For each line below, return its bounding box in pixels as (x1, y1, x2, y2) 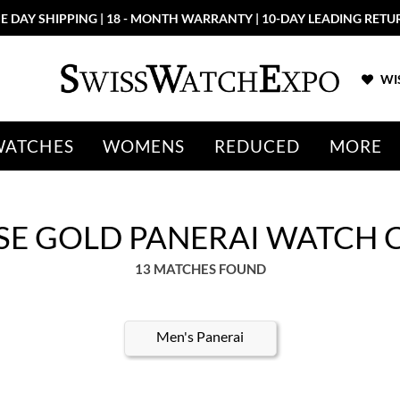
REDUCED (213, 136, 301, 156)
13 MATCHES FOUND (134, 261, 266, 277)
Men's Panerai (156, 328, 245, 345)
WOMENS (102, 136, 186, 156)
